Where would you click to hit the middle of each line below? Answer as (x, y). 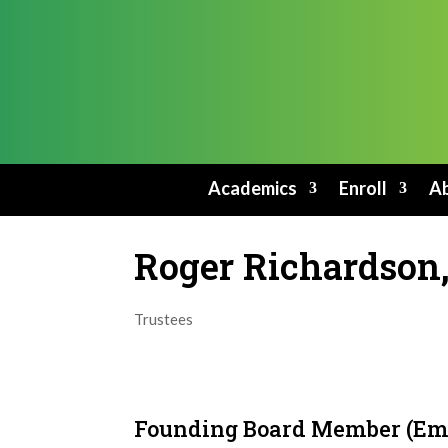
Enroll (362, 188)
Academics (252, 188)
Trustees (164, 319)
